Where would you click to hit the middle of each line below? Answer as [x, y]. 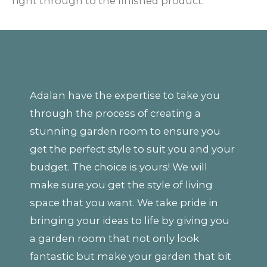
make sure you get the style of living [121, 184]
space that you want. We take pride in [124, 202]
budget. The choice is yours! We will [119, 167]
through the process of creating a [115, 113]
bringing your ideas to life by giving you [130, 220]
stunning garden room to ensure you [125, 131]
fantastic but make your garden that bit [131, 256]
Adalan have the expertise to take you [125, 95]
